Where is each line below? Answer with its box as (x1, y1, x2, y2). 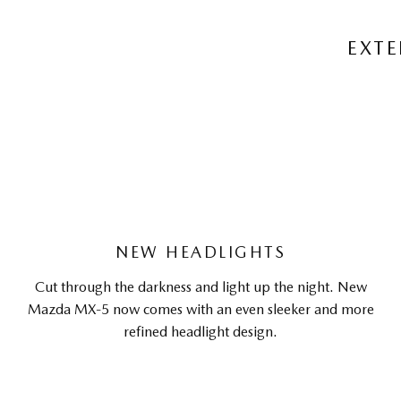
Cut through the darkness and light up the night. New (34, 278, 367, 295)
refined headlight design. (124, 323, 277, 340)
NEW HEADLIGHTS (115, 243, 286, 261)
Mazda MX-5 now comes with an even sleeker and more (27, 301, 374, 318)
